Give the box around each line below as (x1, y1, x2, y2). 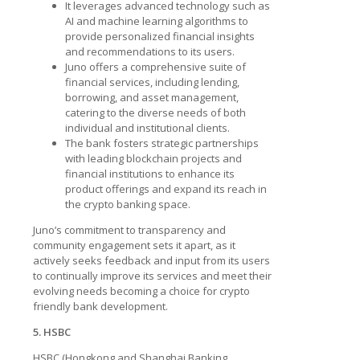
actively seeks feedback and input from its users (33, 252, 270, 268)
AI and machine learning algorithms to (65, 13, 248, 28)
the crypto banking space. (65, 196, 190, 211)
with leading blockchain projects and (65, 150, 242, 166)
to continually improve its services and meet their (33, 268, 272, 283)
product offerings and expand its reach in (65, 181, 267, 196)
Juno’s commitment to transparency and (33, 222, 226, 237)
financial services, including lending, (65, 74, 239, 89)
